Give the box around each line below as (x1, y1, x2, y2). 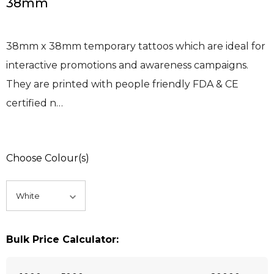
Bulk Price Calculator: (6, 234, 119, 246)
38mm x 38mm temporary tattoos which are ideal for (6, 40, 265, 53)
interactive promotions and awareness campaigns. (6, 59, 248, 72)
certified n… (6, 97, 63, 109)
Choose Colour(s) (6, 152, 89, 165)
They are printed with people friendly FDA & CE (6, 78, 239, 91)
